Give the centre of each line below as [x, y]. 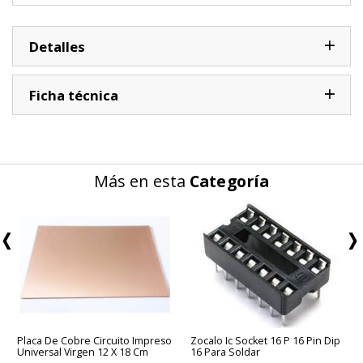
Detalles [57, 46]
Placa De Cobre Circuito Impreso [94, 340]
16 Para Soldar [225, 352]
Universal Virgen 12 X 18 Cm [83, 352]
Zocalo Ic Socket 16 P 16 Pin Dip [265, 340]
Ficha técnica [74, 95]
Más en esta [142, 181]
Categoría [230, 181]
